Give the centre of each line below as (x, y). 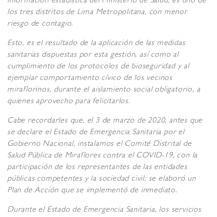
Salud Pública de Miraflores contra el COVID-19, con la (103, 156)
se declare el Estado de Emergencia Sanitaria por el (96, 133)
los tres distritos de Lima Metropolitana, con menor (97, 13)
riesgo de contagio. (40, 24)
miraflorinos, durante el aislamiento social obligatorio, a (104, 90)
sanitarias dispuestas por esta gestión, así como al (93, 55)
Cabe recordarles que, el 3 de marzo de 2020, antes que (105, 121)
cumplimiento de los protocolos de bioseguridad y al (98, 67)
